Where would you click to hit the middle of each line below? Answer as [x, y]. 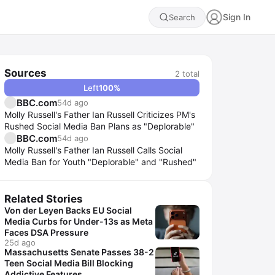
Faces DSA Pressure [46, 232]
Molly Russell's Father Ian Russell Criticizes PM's [100, 114]
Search [182, 17]
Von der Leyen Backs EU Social [68, 210]
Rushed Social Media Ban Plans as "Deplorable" [99, 126]
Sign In [237, 17]
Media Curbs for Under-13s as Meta [79, 221]
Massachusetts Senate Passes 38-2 [79, 252]
